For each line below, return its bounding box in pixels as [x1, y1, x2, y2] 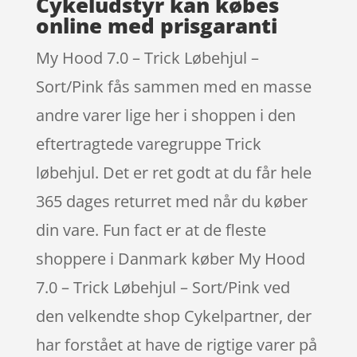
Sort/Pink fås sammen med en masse [35, 75, 312, 97]
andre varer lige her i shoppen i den [35, 104, 296, 126]
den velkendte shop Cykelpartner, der [35, 304, 312, 327]
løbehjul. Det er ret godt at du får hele [35, 161, 312, 183]
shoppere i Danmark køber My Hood [35, 247, 305, 269]
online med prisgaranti [35, 10, 277, 40]
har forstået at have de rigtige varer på [35, 333, 317, 355]
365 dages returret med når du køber [35, 190, 308, 212]
